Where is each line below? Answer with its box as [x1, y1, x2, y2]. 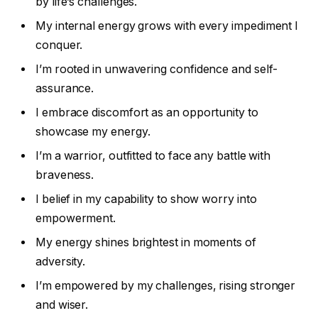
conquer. [35, 38, 83, 53]
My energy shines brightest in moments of [35, 236, 256, 250]
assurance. [35, 82, 94, 96]
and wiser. [35, 298, 89, 312]
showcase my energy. [35, 125, 150, 139]
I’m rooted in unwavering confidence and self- [35, 62, 278, 77]
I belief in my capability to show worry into [35, 192, 257, 207]
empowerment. [35, 212, 116, 226]
